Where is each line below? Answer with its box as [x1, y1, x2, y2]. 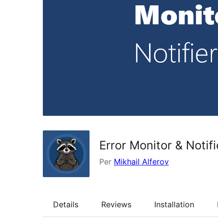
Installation [154, 199, 194, 209]
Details [53, 199, 78, 209]
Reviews [101, 199, 131, 209]
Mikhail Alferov [114, 156, 169, 166]
